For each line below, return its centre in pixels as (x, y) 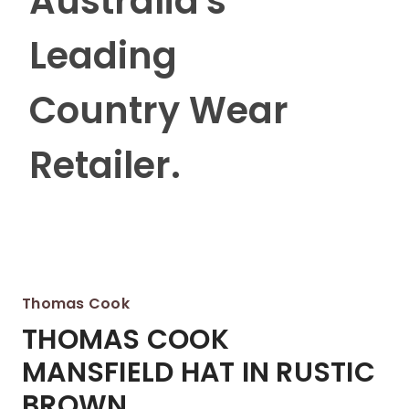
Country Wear (158, 110)
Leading (103, 56)
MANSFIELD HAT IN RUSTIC (199, 372)
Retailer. (105, 165)
